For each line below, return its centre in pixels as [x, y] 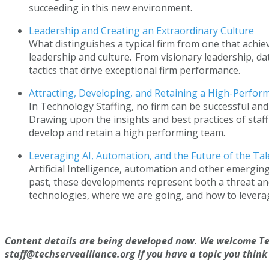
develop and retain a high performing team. [129, 133]
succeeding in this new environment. [111, 8]
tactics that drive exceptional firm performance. [136, 70]
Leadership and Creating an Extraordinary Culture [143, 31]
